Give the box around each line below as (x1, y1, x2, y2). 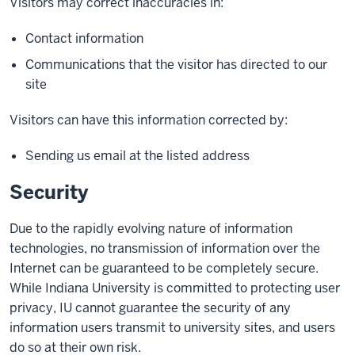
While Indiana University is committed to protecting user (10, 280, 340, 296)
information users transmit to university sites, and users (10, 319, 335, 336)
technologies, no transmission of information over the (10, 240, 320, 257)
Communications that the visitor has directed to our (25, 56, 327, 73)
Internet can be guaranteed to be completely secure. (10, 260, 319, 277)
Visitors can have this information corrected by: (10, 112, 288, 128)
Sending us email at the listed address (25, 147, 250, 164)
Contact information (25, 30, 143, 47)
